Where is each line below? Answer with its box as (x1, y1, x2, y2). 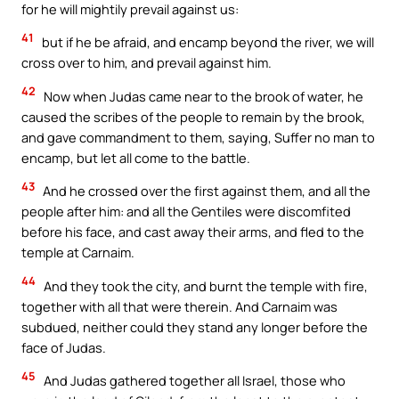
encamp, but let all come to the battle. (21, 148, 250, 167)
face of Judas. (21, 338, 106, 356)
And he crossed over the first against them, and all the (40, 182, 370, 200)
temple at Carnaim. (21, 243, 134, 262)
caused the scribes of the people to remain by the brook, (21, 107, 365, 126)
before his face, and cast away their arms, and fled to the (21, 223, 364, 241)
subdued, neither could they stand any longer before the (21, 317, 368, 336)
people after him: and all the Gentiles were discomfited (21, 202, 351, 221)
